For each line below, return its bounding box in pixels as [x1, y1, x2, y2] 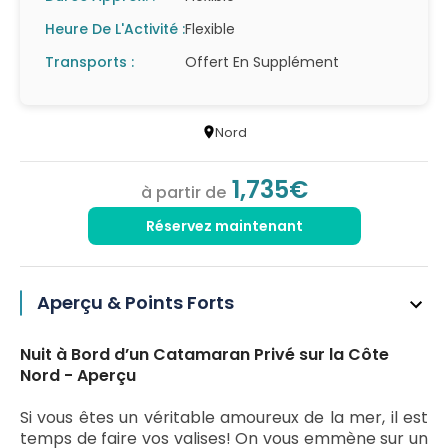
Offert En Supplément [185, 52, 339, 72]
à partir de [140, 181, 230, 204]
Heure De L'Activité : [45, 19, 185, 39]
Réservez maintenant [145, 216, 303, 236]
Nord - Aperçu [20, 364, 136, 387]
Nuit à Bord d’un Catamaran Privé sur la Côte [20, 343, 389, 366]
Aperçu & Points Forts [37, 290, 234, 315]
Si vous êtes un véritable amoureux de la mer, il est [20, 406, 428, 429]
